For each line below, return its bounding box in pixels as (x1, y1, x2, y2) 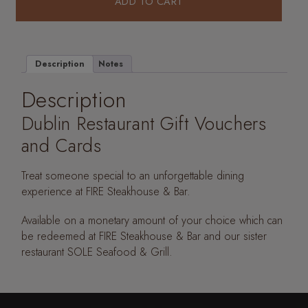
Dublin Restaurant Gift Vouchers (21, 109, 267, 137)
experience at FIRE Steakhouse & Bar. (21, 183, 190, 199)
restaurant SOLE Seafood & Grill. (21, 243, 173, 260)
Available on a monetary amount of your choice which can (21, 212, 283, 228)
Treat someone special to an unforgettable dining (21, 167, 244, 184)
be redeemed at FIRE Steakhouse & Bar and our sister (21, 228, 267, 244)
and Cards (21, 131, 102, 159)
